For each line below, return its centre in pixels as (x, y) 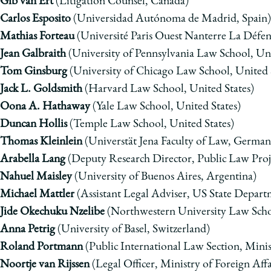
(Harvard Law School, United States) (168, 89)
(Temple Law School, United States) (151, 124)
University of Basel (104, 230)
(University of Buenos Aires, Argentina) (164, 177)
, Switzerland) (178, 230)
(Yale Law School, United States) (165, 107)
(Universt (105, 142)
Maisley (54, 177)
